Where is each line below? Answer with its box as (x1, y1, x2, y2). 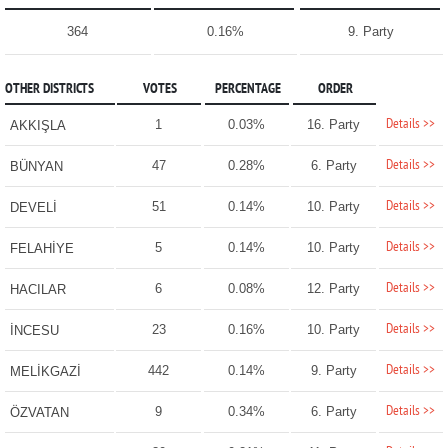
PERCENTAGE (214, 81, 281, 99)
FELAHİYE (9, 241, 74, 257)
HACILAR (9, 282, 66, 298)
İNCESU (9, 323, 59, 339)
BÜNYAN (9, 159, 63, 175)
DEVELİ (9, 200, 57, 216)
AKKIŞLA (9, 118, 66, 134)
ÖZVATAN (9, 405, 69, 421)
